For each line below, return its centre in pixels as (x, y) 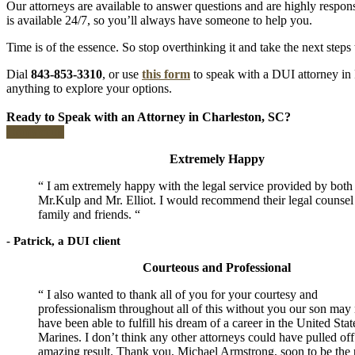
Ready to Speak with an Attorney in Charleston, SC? (149, 116)
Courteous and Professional (217, 267)
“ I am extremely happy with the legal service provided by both (195, 185)
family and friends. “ (89, 214)
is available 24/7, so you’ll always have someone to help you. (159, 20)
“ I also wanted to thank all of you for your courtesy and (178, 294)
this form (166, 74)
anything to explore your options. (89, 88)
